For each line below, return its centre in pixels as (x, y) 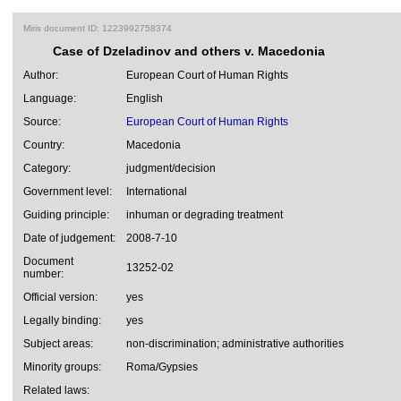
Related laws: (56, 390)
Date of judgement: (69, 238)
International (157, 192)
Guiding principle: (66, 215)
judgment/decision (171, 168)
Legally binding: (62, 320)
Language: (50, 98)
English (145, 98)
